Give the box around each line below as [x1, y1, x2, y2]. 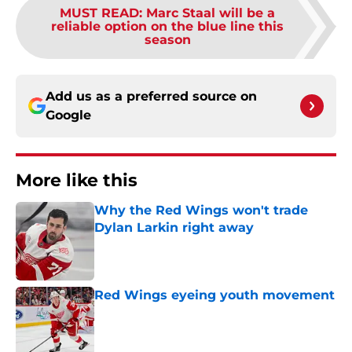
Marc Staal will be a [146, 5, 275, 21]
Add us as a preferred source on [46, 89, 257, 104]
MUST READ [60, 5, 139, 21]
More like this [16, 170, 137, 192]
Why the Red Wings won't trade [94, 203, 308, 218]
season [144, 32, 191, 48]
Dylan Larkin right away [94, 220, 254, 236]
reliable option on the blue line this [51, 19, 284, 35]
